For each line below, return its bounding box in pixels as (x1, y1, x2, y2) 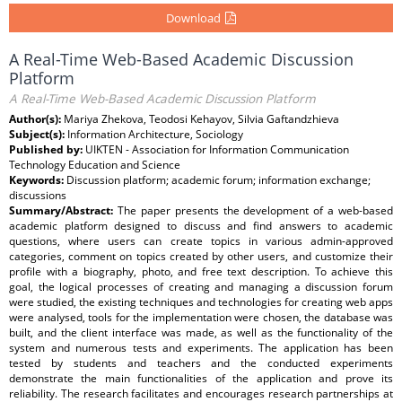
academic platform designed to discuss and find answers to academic (9, 218, 393, 233)
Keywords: (9, 172, 66, 188)
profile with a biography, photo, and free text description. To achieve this (9, 264, 393, 279)
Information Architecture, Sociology (67, 127, 243, 142)
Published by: (9, 142, 85, 157)
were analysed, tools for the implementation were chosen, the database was (9, 310, 393, 325)
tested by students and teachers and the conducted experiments (9, 355, 393, 371)
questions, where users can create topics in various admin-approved (9, 233, 393, 249)
